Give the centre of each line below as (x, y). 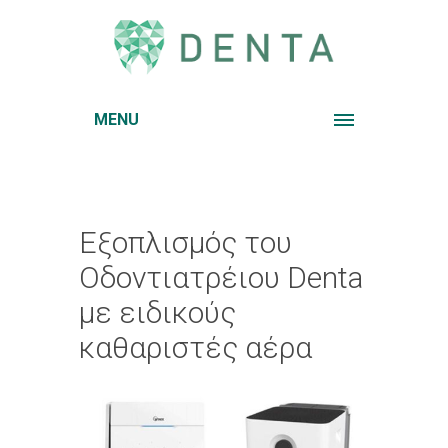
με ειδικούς (157, 312)
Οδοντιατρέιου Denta (221, 277)
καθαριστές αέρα (195, 347)
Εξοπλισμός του (185, 242)
